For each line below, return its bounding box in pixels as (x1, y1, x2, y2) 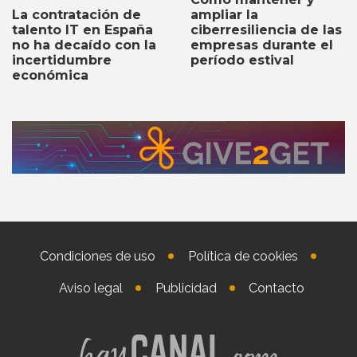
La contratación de (12, 7, 141, 23)
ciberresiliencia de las (190, 22, 342, 37)
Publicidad (155, 280, 217, 296)
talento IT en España (12, 22, 153, 38)
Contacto (249, 280, 305, 296)
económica (12, 68, 88, 84)
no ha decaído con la (12, 37, 156, 53)
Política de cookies (187, 248, 298, 264)
